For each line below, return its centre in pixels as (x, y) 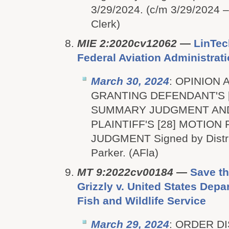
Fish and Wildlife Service (142, 201)
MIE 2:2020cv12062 (127, 43)
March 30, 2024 (130, 81)
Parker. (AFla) (125, 153)
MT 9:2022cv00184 (125, 172)
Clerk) (106, 24)
